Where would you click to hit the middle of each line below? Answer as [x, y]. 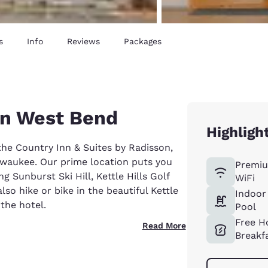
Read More [164, 225]
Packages [143, 41]
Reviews [83, 41]
